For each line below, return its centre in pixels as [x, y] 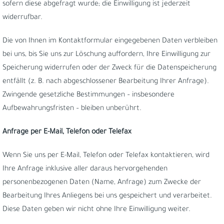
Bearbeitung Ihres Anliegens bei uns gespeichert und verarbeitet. [107, 196]
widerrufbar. [22, 18]
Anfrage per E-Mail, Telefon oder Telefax [67, 132]
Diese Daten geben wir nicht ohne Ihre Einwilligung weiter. [96, 210]
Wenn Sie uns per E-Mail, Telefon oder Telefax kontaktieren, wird [106, 156]
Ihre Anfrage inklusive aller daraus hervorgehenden [85, 169]
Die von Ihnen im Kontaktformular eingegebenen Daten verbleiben [110, 41]
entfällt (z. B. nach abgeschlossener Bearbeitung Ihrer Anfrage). [106, 82]
